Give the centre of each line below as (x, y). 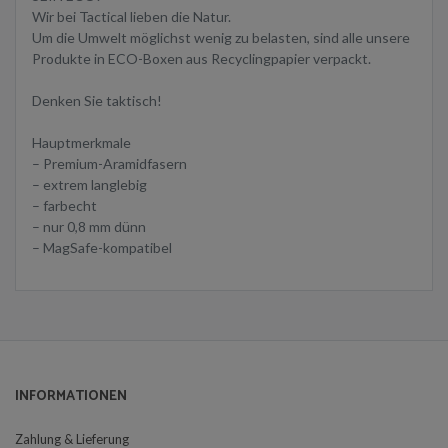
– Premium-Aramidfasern (109, 164)
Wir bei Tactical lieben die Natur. (131, 17)
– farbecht (64, 206)
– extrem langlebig (89, 185)
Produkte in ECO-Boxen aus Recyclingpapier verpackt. (201, 59)
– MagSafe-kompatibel (102, 248)
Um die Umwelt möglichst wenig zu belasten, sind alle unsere (221, 38)
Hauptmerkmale (81, 143)
